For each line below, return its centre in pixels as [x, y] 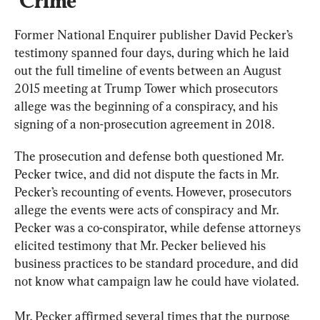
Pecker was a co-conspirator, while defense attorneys [159, 227]
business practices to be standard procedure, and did [158, 263]
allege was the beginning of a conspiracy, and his [147, 106]
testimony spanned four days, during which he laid [153, 52]
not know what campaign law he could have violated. [156, 281]
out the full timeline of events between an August [149, 70]
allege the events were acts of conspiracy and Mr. [148, 209]
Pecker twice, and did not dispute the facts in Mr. [148, 174]
